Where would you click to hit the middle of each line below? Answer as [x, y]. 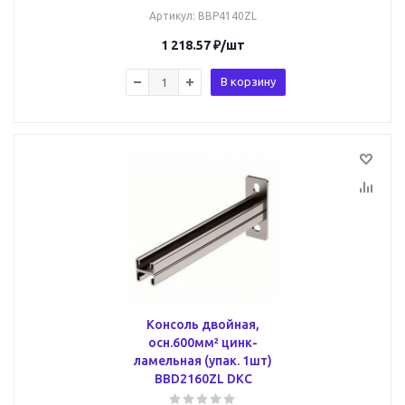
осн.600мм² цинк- [203, 343]
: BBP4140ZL [225, 16]
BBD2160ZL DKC [203, 379]
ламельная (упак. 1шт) [203, 361]
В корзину [248, 81]
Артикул [171, 16]
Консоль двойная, [203, 325]
